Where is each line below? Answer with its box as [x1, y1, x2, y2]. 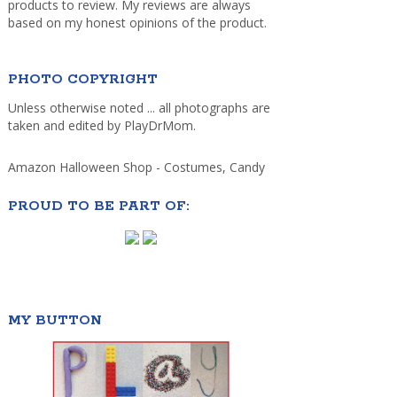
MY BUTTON [7, 311, 102, 329]
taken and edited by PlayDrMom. [7, 116, 196, 134]
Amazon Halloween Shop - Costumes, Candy [7, 158, 269, 175]
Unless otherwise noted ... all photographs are [7, 98, 270, 116]
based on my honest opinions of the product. [7, 13, 267, 31]
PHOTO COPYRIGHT [7, 70, 158, 88]
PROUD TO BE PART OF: [7, 197, 189, 214]
